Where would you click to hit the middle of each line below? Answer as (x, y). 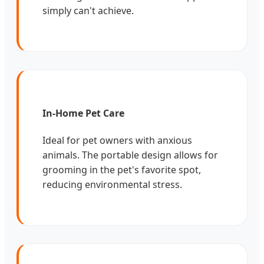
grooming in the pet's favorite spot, (122, 170)
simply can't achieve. (88, 10)
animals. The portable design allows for (130, 155)
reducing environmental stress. (112, 185)
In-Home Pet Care (83, 113)
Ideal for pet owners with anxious (117, 141)
